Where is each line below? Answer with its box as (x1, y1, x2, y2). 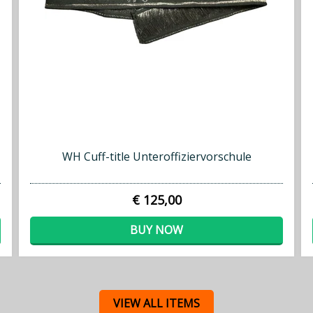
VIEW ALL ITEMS (113, 296, 200, 311)
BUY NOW (130, 222, 183, 238)
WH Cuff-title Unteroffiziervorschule (61, 149, 252, 164)
